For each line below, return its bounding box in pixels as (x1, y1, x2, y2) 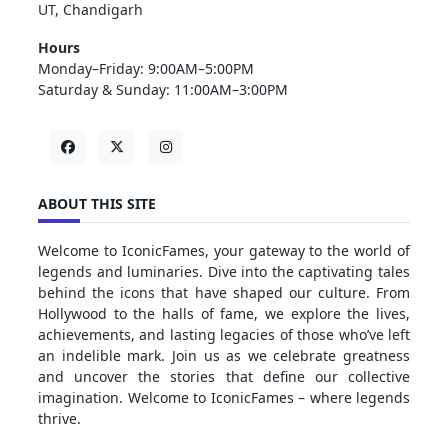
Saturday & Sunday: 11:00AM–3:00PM (38, 80, 288, 100)
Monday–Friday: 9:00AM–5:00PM (38, 59, 254, 79)
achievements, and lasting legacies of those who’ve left (38, 325, 410, 345)
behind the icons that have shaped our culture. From (38, 283, 410, 303)
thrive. (38, 409, 81, 429)
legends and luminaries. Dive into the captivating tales (38, 262, 410, 282)
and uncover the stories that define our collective (38, 367, 410, 387)
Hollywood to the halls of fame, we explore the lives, (38, 304, 410, 324)
